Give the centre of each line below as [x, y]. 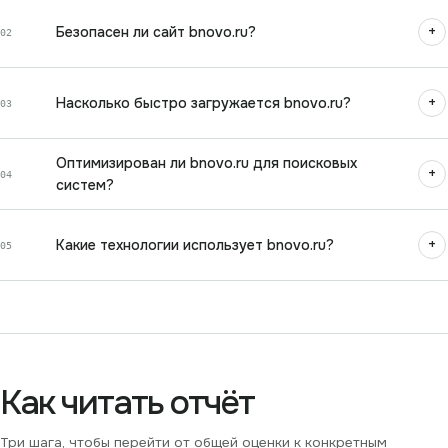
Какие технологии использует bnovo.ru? [195, 245]
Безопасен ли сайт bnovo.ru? [156, 32]
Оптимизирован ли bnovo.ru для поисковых [206, 163]
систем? [85, 185]
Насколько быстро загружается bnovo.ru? [203, 103]
